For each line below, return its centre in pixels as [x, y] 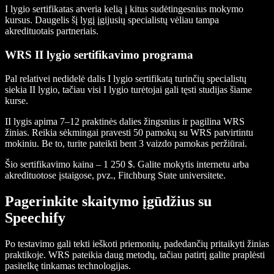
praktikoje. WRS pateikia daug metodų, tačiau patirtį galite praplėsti [135, 254]
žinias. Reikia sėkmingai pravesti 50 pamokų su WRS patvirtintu [129, 132]
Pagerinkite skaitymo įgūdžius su [108, 201]
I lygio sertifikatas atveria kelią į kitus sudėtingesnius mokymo [124, 9]
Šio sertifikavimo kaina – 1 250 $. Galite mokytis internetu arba [127, 164]
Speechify [35, 217]
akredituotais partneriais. [52, 31]
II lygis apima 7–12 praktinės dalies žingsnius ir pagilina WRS [125, 121]
